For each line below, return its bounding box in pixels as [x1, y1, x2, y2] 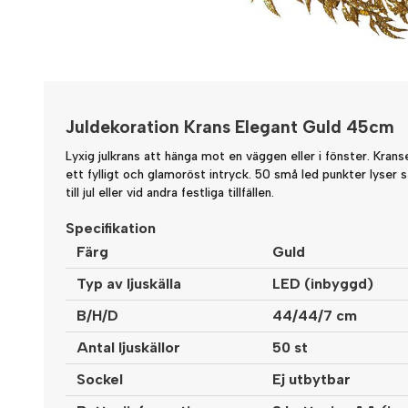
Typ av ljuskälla [76, 275, 181, 293]
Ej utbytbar [272, 371, 351, 389]
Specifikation [66, 219, 156, 238]
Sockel [76, 371, 123, 389]
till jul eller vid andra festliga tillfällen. [66, 184, 274, 199]
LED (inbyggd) [272, 275, 373, 293]
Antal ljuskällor [76, 339, 180, 357]
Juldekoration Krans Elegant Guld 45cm [66, 116, 394, 138]
